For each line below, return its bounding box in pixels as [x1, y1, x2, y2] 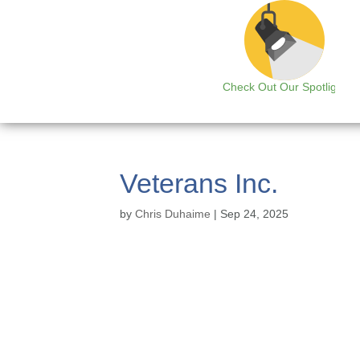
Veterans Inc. [120, 168, 279, 198]
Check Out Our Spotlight [222, 80, 346, 93]
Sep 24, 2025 [220, 207, 289, 220]
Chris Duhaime [135, 207, 211, 220]
